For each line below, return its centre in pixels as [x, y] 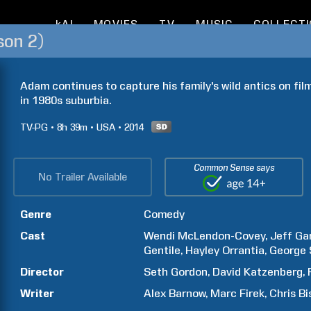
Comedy [165, 214]
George [288, 250]
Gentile [162, 250]
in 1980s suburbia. [66, 100]
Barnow [187, 293]
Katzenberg [274, 272]
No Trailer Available [83, 177]
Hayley [203, 250]
